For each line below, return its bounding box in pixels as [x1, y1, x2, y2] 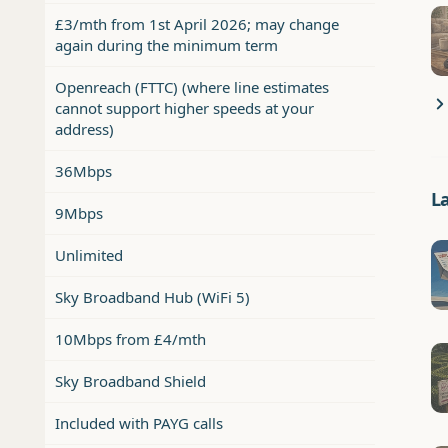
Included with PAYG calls [55, 413, 223, 434]
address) [55, 119, 114, 140]
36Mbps [55, 161, 112, 182]
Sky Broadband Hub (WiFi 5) [55, 287, 250, 308]
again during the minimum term [55, 35, 278, 56]
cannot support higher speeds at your [55, 98, 314, 119]
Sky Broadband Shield [55, 371, 206, 392]
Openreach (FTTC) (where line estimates [55, 77, 329, 98]
